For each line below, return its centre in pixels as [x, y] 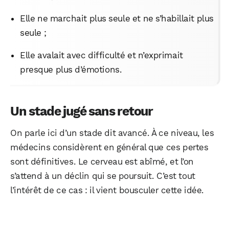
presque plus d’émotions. [71, 69]
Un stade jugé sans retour [82, 111]
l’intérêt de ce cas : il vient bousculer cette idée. [107, 190]
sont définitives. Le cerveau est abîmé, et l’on [102, 161]
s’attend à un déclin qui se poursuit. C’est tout [103, 176]
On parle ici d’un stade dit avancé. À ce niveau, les [112, 133]
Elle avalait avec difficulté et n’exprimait [101, 55]
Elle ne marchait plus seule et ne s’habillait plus [117, 18]
